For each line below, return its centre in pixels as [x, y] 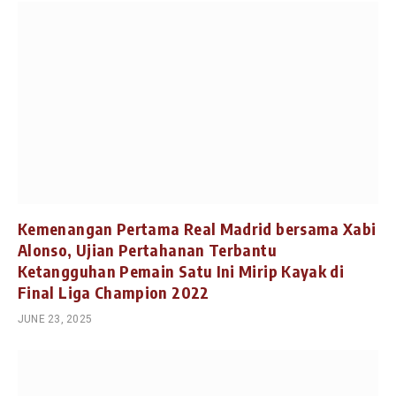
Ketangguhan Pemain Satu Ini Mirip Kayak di [181, 271]
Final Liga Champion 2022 [114, 293]
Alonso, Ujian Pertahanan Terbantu [147, 250]
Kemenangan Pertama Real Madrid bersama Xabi [197, 229]
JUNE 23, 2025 [55, 320]
